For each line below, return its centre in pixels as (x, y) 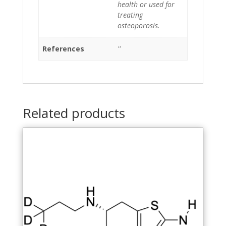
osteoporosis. (138, 25)
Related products (74, 113)
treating (130, 15)
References (63, 48)
